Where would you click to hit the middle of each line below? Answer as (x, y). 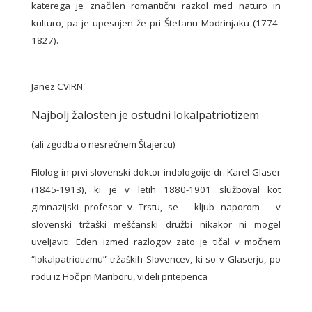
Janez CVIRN (57, 87)
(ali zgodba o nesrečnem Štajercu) (103, 145)
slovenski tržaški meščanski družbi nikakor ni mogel (156, 225)
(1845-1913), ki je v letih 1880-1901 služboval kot (156, 190)
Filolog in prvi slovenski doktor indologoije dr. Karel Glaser (156, 172)
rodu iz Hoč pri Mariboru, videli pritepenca (119, 277)
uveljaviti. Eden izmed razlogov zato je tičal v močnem (156, 242)
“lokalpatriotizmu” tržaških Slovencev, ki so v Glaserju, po (156, 259)
